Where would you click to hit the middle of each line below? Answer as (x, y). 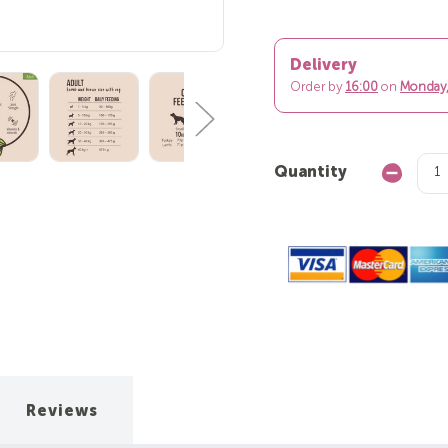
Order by (317, 88)
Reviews (62, 411)
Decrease (410, 173)
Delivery (323, 66)
